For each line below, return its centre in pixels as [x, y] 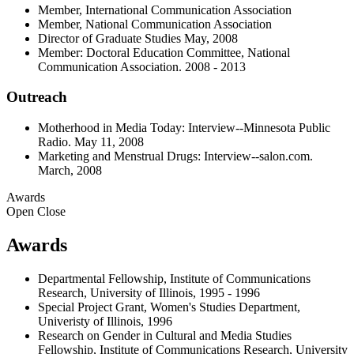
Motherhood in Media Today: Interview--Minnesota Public [184, 127]
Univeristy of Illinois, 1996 [105, 321]
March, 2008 [70, 170]
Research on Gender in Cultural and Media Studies [165, 335]
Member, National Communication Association [155, 24]
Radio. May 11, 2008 [91, 141]
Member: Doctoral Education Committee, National [164, 52]
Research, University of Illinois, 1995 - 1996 [149, 292]
